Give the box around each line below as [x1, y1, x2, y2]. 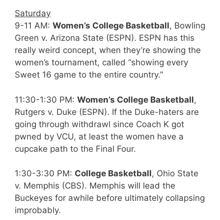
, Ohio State [152, 168, 198, 178]
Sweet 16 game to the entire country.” [15, 70, 163, 80]
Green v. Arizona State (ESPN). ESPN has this [15, 33, 194, 43]
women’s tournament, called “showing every [15, 57, 188, 67]
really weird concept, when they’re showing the [15, 45, 201, 55]
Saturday [15, 8, 51, 18]
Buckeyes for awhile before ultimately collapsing [15, 193, 205, 203]
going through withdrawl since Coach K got [15, 119, 184, 129]
